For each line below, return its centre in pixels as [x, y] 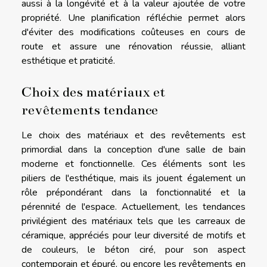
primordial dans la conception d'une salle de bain [133, 150]
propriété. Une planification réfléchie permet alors [133, 18]
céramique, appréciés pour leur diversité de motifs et [133, 235]
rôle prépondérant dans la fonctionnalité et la [133, 193]
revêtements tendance [90, 110]
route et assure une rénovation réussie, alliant [133, 46]
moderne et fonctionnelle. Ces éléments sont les [133, 164]
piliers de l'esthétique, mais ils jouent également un [133, 178]
